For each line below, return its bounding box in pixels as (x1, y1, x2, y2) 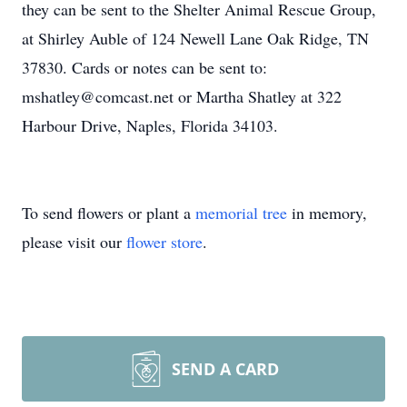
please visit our (22, 231, 126, 253)
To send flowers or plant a (22, 202, 195, 223)
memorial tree (195, 202, 287, 223)
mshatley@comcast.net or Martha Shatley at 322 (22, 85, 342, 107)
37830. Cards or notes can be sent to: (22, 56, 267, 78)
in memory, (287, 202, 367, 223)
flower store (126, 231, 203, 253)
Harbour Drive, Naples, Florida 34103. (22, 114, 278, 136)
